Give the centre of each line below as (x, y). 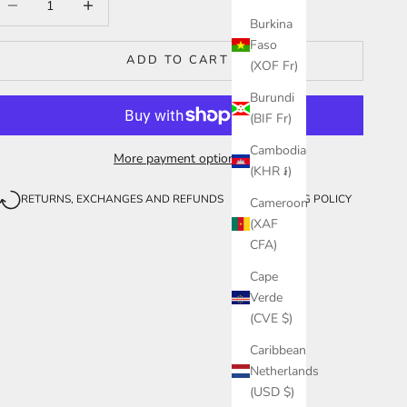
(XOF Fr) (274, 66)
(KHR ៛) (271, 172)
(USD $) (272, 392)
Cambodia (278, 151)
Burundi (272, 98)
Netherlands (284, 372)
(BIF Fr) (271, 119)
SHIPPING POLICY (306, 199)
